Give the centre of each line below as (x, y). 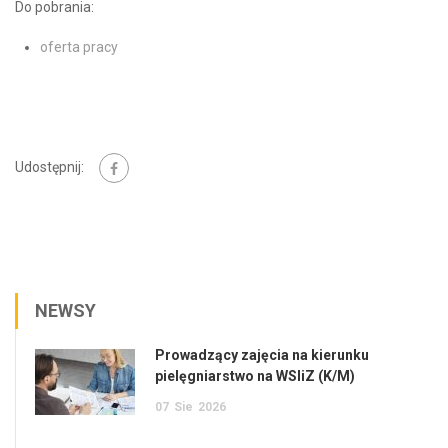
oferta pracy (79, 47)
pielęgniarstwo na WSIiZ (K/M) (255, 376)
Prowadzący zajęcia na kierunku (262, 355)
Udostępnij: (49, 166)
